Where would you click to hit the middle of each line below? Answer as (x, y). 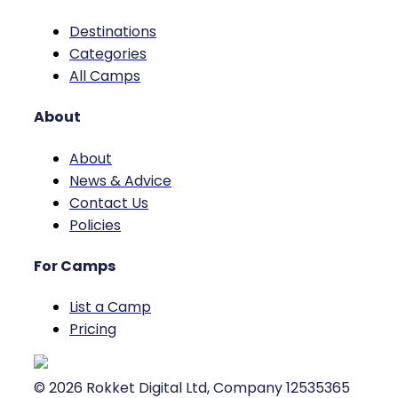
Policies (95, 225)
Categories (108, 54)
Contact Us (109, 203)
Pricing (93, 330)
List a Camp (110, 307)
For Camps (75, 266)
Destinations (113, 32)
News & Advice (120, 180)
